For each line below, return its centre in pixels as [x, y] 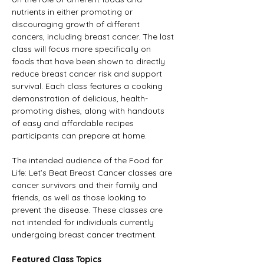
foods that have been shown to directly [90, 62]
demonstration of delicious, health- [80, 99]
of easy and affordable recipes [74, 123]
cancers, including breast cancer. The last [94, 37]
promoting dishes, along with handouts [89, 111]
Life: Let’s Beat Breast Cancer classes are [93, 173]
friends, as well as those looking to [80, 198]
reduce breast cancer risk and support [88, 74]
